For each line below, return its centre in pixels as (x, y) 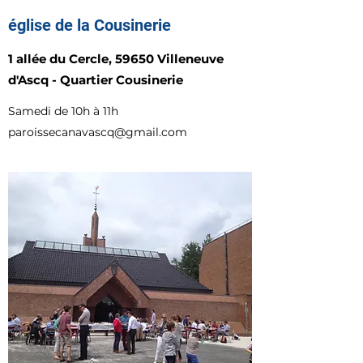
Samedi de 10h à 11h (63, 111)
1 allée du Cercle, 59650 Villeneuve (116, 59)
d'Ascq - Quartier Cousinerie (96, 80)
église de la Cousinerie (90, 25)
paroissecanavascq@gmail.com (98, 132)
